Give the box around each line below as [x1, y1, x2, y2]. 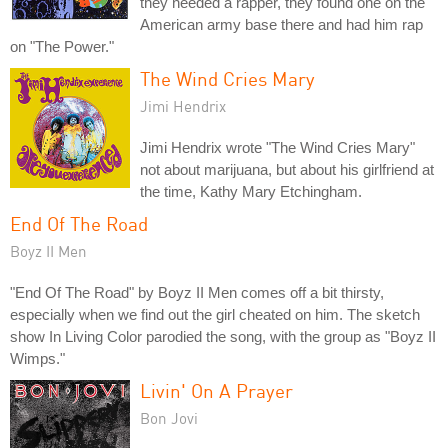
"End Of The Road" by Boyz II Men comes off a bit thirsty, [10, 283, 384, 301]
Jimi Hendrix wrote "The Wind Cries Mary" [140, 138, 415, 156]
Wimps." [10, 349, 65, 367]
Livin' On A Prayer [140, 378, 293, 402]
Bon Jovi [140, 408, 198, 427]
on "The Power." [10, 37, 114, 55]
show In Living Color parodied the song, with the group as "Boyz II [10, 327, 436, 345]
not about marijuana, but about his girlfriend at [140, 160, 434, 178]
